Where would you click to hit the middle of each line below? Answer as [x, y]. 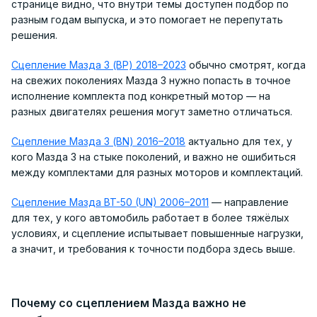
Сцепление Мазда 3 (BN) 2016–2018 [98, 141]
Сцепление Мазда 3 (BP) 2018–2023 [99, 64]
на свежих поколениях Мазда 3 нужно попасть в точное [151, 80]
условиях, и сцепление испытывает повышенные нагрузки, [157, 233]
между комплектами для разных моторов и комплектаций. [157, 172]
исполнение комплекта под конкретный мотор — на [141, 96]
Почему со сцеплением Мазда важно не [129, 302]
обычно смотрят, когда [246, 64]
